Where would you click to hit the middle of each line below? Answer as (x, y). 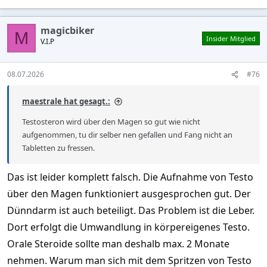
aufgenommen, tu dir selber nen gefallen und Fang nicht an (127, 135)
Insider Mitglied (231, 38)
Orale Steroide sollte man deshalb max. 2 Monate (118, 244)
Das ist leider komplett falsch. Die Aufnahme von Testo (130, 177)
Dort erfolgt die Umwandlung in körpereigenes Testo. (128, 227)
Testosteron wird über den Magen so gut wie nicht (111, 122)
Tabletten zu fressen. (58, 148)
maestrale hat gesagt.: (66, 102)
